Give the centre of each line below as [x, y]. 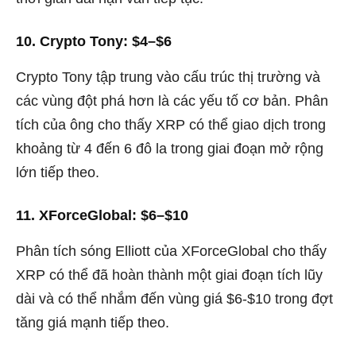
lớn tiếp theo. [58, 172]
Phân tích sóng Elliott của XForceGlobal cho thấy [171, 251]
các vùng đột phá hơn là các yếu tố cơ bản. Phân [172, 101]
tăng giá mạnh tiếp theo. [93, 322]
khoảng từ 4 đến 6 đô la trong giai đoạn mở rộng [170, 148]
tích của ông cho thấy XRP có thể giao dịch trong [171, 124]
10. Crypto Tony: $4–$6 [94, 41]
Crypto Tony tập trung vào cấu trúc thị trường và [168, 77]
